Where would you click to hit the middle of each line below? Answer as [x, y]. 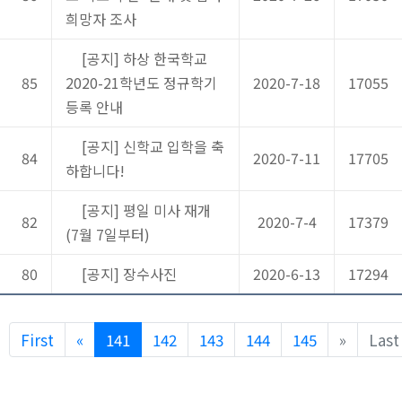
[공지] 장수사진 [127, 273]
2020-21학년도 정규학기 [141, 82]
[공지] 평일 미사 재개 [144, 210]
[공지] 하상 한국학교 [143, 58]
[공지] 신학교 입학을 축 [151, 146]
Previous [114, 338]
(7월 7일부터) [108, 234]
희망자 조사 [101, 18]
